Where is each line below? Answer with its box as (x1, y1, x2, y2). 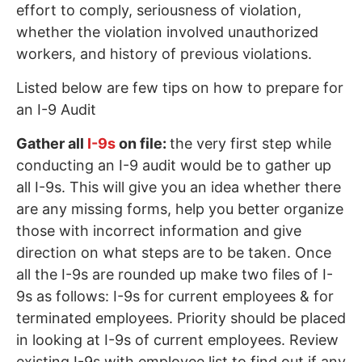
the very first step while (170, 134, 331, 152)
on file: (116, 134, 170, 152)
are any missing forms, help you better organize (16, 200, 343, 217)
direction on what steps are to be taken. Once (16, 243, 331, 261)
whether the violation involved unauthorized (16, 23, 318, 40)
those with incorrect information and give (16, 221, 301, 239)
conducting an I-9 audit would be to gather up (16, 156, 331, 174)
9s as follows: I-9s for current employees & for (16, 287, 334, 305)
